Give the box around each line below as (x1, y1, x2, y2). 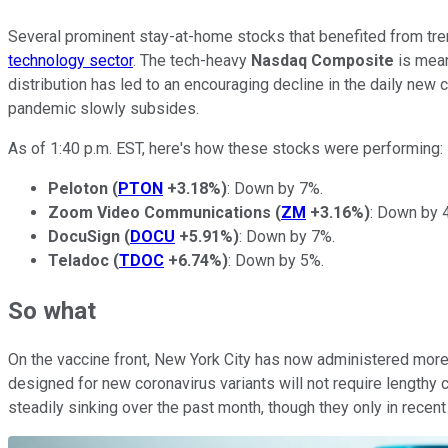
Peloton (48, 178, 112, 198)
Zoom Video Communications (48, 202, 271, 222)
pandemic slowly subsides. (8, 98, 199, 118)
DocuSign (48, 226, 124, 246)
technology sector (8, 50, 133, 70)
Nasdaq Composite (251, 50, 398, 70)
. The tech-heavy (133, 50, 251, 70)
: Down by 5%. (228, 250, 324, 270)
